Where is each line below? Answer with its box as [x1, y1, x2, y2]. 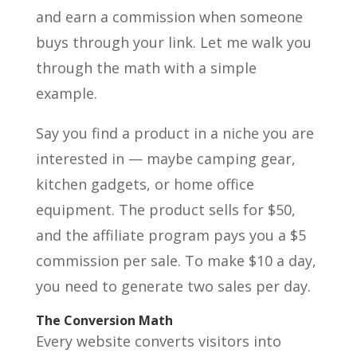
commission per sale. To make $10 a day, [35, 251, 316, 270]
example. [35, 84, 97, 103]
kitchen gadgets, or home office [35, 175, 254, 194]
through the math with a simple [35, 58, 257, 77]
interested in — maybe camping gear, [35, 149, 296, 168]
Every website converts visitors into [35, 331, 281, 351]
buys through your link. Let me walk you [35, 33, 312, 52]
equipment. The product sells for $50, [35, 200, 296, 219]
